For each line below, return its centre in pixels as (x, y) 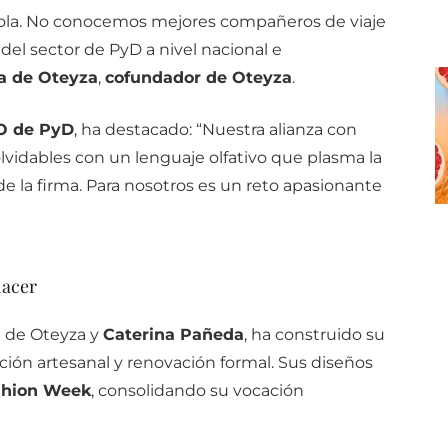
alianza (297, 130)
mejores (185, 22)
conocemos (101, 22)
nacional (236, 50)
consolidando (153, 391)
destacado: (150, 130)
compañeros (272, 22)
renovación (173, 363)
